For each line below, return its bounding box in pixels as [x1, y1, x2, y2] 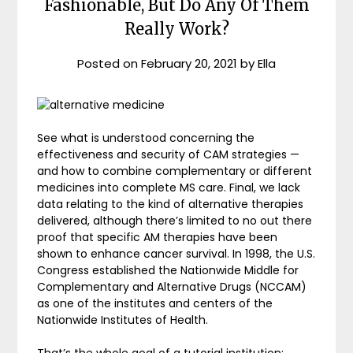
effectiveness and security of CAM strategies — [37, 146, 300, 162]
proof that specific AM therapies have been [37, 229, 278, 245]
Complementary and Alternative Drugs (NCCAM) [37, 278, 307, 295]
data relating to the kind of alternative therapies [37, 195, 304, 212]
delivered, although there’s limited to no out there [37, 212, 313, 229]
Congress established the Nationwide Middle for [37, 262, 299, 278]
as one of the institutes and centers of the [37, 295, 273, 311]
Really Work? [124, 18, 229, 39]
